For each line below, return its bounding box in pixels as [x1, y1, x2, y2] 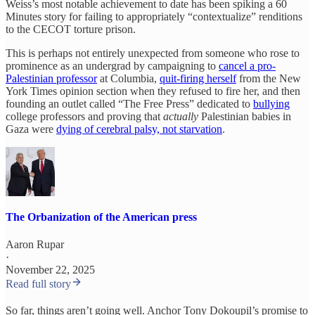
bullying [253, 97, 290, 110]
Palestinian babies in [198, 110, 291, 122]
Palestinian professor [6, 72, 97, 84]
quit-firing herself [160, 72, 236, 84]
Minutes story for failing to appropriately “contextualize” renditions [6, 10, 302, 22]
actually [163, 110, 198, 122]
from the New [236, 72, 301, 84]
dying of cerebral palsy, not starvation [56, 122, 222, 135]
